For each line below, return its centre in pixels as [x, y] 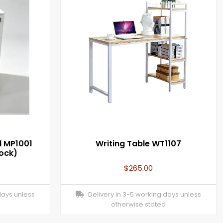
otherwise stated [138, 205]
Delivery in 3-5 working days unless [142, 195]
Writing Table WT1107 [138, 144]
